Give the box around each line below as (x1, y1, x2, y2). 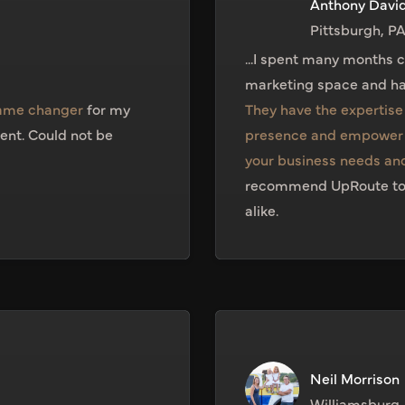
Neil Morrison (310, 368, 400, 389)
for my (83, 99, 131, 119)
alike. (245, 200, 278, 221)
